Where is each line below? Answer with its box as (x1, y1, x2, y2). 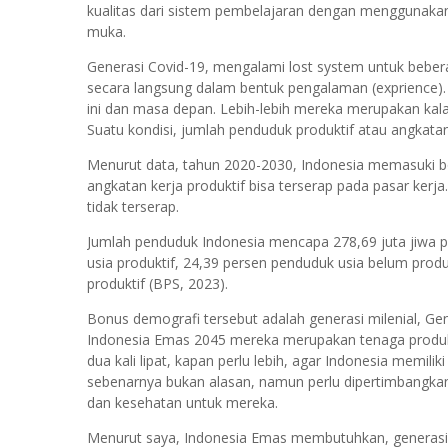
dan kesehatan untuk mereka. (87, 393, 278, 412)
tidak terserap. (87, 197, 179, 216)
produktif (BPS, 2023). (87, 274, 228, 293)
